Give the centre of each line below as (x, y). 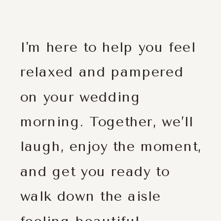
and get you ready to (95, 171)
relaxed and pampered (102, 72)
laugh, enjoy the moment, (111, 147)
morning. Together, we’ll (107, 122)
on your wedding (80, 97)
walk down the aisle (91, 197)
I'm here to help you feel (108, 47)
